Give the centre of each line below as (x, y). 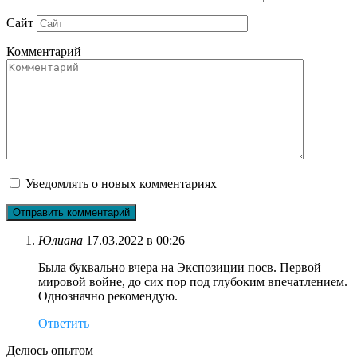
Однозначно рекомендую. (108, 296)
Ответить (64, 324)
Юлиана (61, 241)
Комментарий (44, 52)
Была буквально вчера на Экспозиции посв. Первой (180, 268)
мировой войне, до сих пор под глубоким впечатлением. (193, 282)
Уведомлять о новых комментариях (121, 184)
